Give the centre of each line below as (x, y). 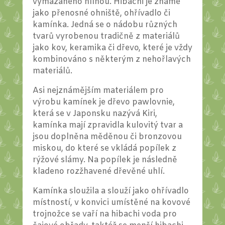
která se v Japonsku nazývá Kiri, (95, 114)
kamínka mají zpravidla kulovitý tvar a (107, 126)
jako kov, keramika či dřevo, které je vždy (112, 48)
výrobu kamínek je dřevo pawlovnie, (103, 102)
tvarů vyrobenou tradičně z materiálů (106, 37)
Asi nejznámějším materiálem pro (98, 91)
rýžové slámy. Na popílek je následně (105, 160)
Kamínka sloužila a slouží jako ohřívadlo (110, 191)
